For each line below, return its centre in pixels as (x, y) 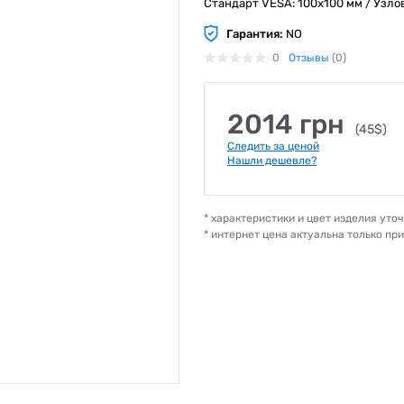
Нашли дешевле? (272, 161)
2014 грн (289, 124)
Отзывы (309, 58)
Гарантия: (255, 33)
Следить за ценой (273, 146)
